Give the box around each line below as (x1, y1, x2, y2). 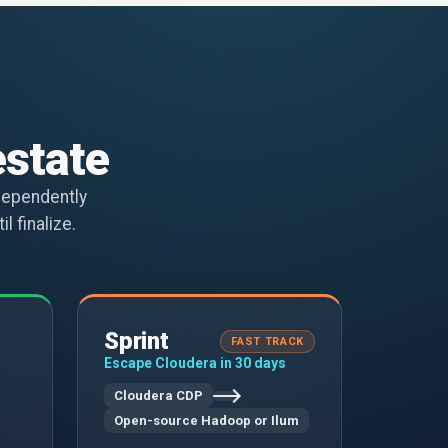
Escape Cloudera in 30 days (104, 355, 286, 372)
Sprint (104, 327, 169, 356)
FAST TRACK (231, 334, 304, 348)
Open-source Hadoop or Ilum (114, 413, 299, 429)
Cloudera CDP (114, 388, 203, 404)
